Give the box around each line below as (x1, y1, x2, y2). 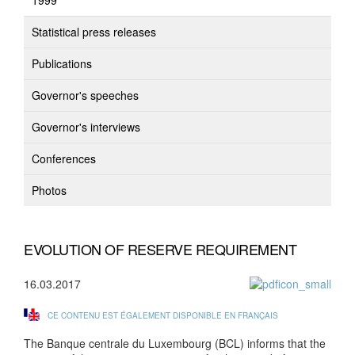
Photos (32, 182, 67, 198)
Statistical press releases (32, 24, 156, 40)
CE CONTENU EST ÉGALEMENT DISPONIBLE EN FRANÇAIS (48, 310, 278, 321)
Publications (32, 55, 92, 71)
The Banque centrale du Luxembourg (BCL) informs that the (24, 335, 326, 351)
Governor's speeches (32, 87, 139, 103)
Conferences (32, 151, 96, 166)
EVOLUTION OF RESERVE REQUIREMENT (24, 239, 296, 259)
